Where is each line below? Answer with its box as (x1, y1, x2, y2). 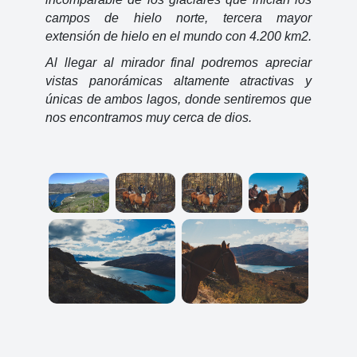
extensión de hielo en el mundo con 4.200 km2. (45, 29, 312, 43)
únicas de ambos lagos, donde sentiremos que (45, 92, 312, 107)
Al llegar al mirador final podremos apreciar (45, 56, 312, 70)
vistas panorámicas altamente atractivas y (45, 74, 312, 88)
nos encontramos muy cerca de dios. (45, 111, 255, 125)
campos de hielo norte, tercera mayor (45, 10, 312, 25)
